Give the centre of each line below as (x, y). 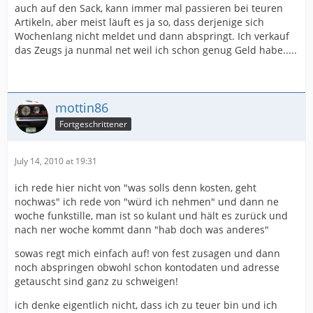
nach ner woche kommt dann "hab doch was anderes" (142, 230)
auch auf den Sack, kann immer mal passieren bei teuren (149, 8)
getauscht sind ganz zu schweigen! (96, 281)
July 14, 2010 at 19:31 (56, 161)
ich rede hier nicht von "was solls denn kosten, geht (136, 188)
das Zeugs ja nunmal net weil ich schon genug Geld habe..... (156, 50)
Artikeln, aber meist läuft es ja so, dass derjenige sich (139, 22)
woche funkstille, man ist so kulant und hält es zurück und (151, 216)
